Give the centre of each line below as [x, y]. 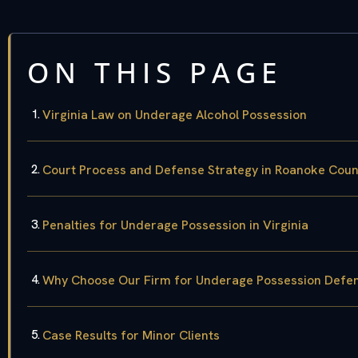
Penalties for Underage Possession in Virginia [175, 225]
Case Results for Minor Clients [131, 336]
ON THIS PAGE [155, 73]
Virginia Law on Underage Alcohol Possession [175, 115]
